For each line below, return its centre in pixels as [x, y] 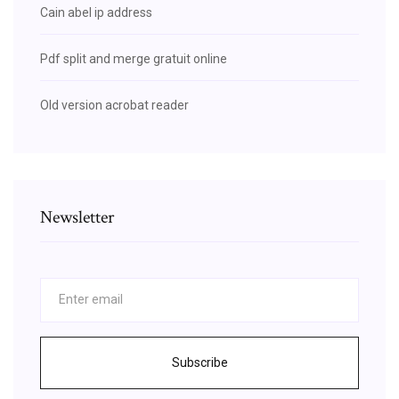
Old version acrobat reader [114, 105]
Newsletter [77, 217]
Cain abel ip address [96, 12]
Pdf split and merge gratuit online [134, 58]
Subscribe [199, 362]
